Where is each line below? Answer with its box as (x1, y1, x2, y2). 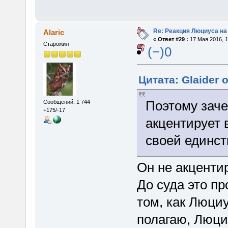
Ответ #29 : (157, 36, 188, 42)
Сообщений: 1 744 (43, 99, 90, 105)
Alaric (43, 27, 65, 37)
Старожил (43, 40, 69, 47)
